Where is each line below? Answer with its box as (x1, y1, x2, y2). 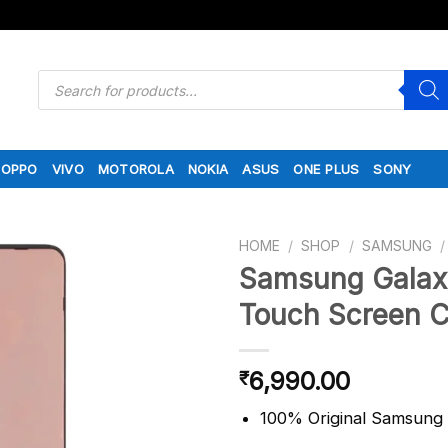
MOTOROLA (97, 161, 174, 177)
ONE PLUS (293, 161, 360, 177)
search (37, 82, 78, 97)
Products (37, 68, 91, 83)
